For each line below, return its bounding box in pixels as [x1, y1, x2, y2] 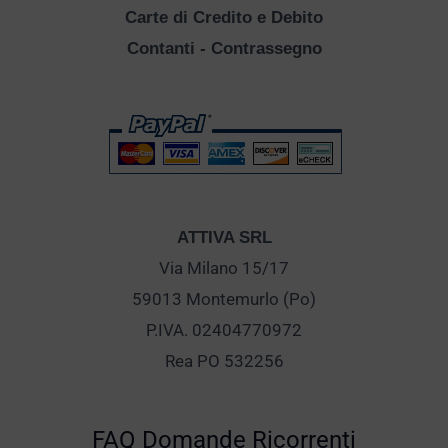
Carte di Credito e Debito [125, 8, 323, 28]
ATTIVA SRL [176, 228, 272, 248]
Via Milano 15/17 [159, 258, 289, 279]
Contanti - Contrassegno [126, 39, 322, 59]
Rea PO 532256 [164, 351, 284, 372]
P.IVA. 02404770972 [146, 320, 302, 341]
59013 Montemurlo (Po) [132, 289, 316, 310]
